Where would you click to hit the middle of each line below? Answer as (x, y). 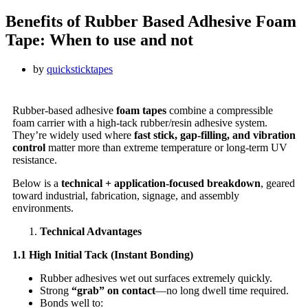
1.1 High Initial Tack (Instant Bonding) (103, 254)
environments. (43, 208)
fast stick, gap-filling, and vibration (215, 135)
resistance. (35, 159)
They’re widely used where (73, 135)
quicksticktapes (80, 69)
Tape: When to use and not (99, 40)
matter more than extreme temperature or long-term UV (166, 147)
